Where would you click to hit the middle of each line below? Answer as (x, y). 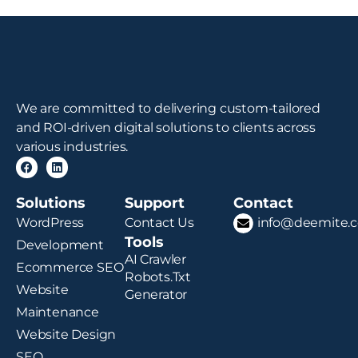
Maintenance (58, 312)
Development (60, 245)
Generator (156, 295)
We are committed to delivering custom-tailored (168, 109)
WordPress (50, 223)
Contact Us (159, 223)
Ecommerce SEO (70, 268)
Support (155, 203)
